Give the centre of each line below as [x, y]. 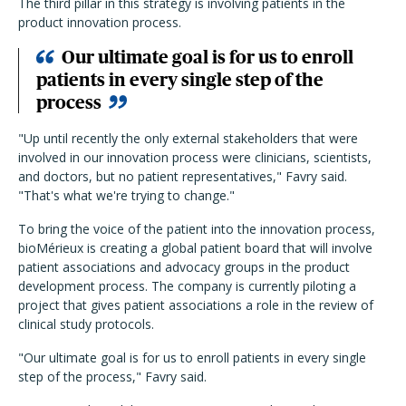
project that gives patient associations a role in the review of [196, 305]
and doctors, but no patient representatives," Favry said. [183, 177]
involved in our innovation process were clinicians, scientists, [195, 158]
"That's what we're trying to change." [126, 196]
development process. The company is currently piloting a [187, 286]
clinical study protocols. [86, 324]
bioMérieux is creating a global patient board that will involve [195, 248]
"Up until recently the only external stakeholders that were [188, 139]
